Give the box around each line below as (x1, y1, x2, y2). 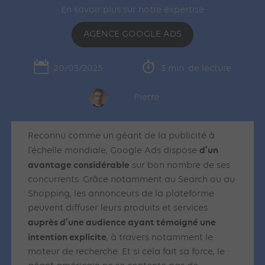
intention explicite (28, 231, 107, 243)
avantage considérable (28, 159, 130, 171)
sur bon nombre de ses (130, 161, 231, 171)
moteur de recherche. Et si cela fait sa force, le (28, 247, 225, 257)
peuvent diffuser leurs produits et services (28, 203, 208, 214)
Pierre (133, 93, 159, 102)
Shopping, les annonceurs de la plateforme (28, 189, 215, 199)
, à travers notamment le (106, 233, 214, 243)
